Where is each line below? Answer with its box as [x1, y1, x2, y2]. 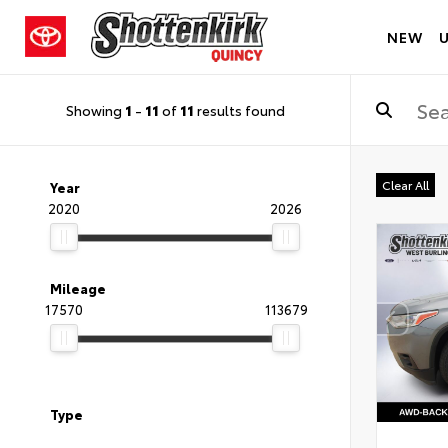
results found [193, 99, 285, 120]
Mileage [50, 279, 106, 297]
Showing [65, 99, 125, 120]
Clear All [382, 176, 429, 193]
